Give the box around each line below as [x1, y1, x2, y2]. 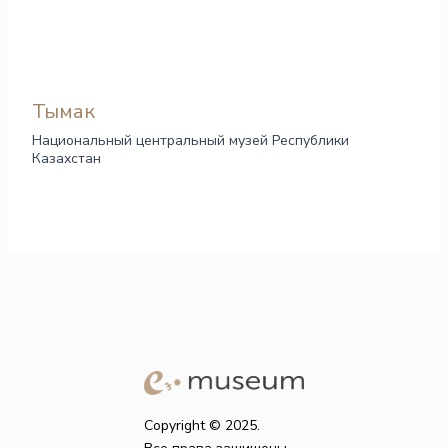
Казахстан [32, 149, 102, 169]
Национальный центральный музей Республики [32, 131, 350, 151]
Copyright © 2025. [144, 416, 260, 436]
